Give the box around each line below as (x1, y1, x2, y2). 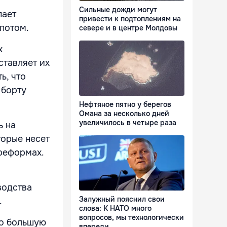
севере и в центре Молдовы (79, 23, 177, 33)
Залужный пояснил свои (79, 195, 165, 204)
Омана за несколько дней (79, 109, 169, 119)
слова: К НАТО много (79, 204, 152, 213)
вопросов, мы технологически (79, 213, 184, 222)
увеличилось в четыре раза (79, 118, 176, 128)
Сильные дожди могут (79, 5, 157, 15)
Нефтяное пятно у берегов (79, 100, 171, 109)
